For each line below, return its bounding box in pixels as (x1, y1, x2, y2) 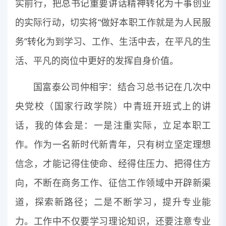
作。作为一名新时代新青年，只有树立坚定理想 (15, 138, 211, 150)
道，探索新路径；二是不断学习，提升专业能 (15, 195, 211, 208)
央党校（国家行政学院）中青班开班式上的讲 (15, 99, 211, 112)
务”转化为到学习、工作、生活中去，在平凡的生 (15, 35, 211, 47)
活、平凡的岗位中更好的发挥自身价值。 (15, 54, 179, 67)
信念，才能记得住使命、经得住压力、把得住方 (15, 157, 211, 169)
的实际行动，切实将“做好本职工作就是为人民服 (15, 16, 211, 28)
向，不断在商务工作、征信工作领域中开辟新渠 (15, 176, 211, 189)
